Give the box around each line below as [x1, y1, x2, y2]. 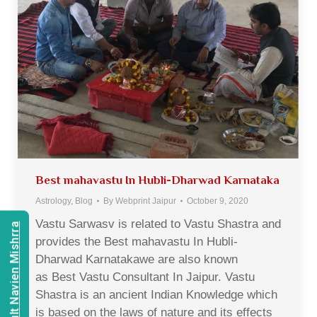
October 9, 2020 [187, 195, 248, 206]
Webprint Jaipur [115, 195, 176, 206]
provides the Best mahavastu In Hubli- [35, 234, 238, 248]
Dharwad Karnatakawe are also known [35, 252, 238, 266]
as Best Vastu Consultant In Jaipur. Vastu [35, 270, 255, 284]
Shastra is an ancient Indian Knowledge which [35, 287, 277, 301]
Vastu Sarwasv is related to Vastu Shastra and [35, 217, 281, 231]
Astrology [35, 195, 71, 206]
